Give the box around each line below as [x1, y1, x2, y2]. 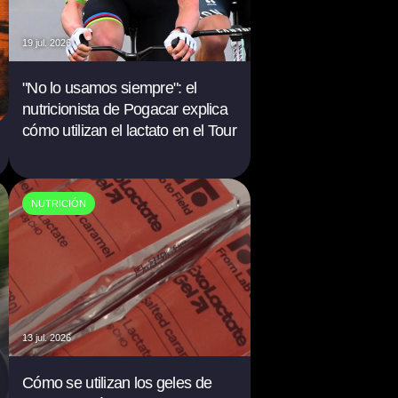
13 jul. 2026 [22, 332, 72, 343]
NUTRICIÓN [31, 198, 87, 209]
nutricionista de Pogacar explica [22, 100, 227, 118]
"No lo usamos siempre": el [22, 79, 197, 97]
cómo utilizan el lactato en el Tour [22, 122, 236, 139]
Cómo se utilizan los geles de [22, 374, 212, 392]
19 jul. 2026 [22, 37, 72, 48]
